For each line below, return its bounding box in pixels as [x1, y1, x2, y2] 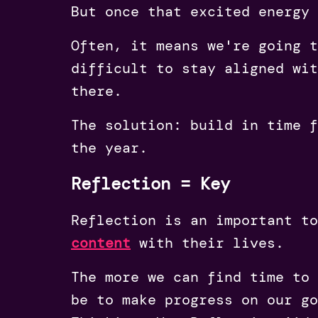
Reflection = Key [71, 172, 230, 194]
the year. [71, 138, 148, 157]
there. [71, 81, 122, 100]
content [71, 233, 131, 252]
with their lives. [139, 233, 284, 252]
